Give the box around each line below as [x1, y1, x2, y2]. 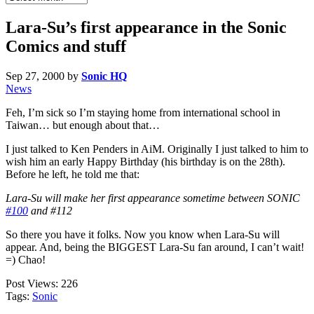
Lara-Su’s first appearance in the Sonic [6, 18, 287, 37]
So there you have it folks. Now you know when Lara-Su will [6, 228, 280, 240]
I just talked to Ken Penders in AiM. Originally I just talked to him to [6, 142, 308, 155]
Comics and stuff [6, 37, 126, 56]
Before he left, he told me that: [6, 168, 139, 180]
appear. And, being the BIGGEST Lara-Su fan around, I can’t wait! [6, 240, 304, 253]
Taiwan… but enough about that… [6, 118, 160, 131]
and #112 [28, 204, 72, 217]
